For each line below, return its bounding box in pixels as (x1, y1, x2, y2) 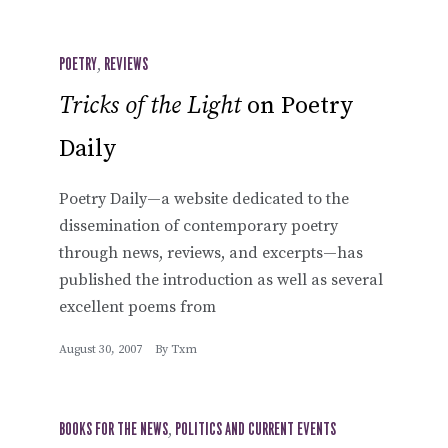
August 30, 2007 (59, 341, 142, 357)
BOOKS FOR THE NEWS (59, 421, 168, 438)
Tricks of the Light (59, 90, 241, 121)
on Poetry (241, 90, 353, 121)
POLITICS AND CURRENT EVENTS (175, 421, 336, 438)
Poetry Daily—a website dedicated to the (59, 188, 349, 209)
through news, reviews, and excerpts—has (59, 242, 363, 263)
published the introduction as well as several (59, 269, 383, 290)
